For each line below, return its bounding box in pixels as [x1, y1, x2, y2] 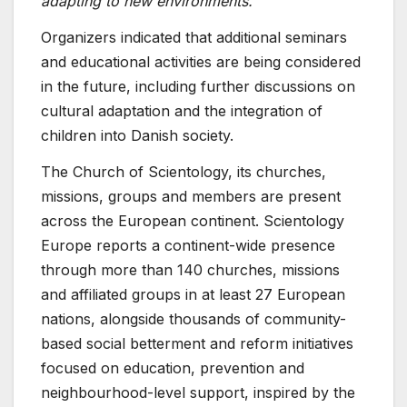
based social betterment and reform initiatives [41, 333, 353, 352]
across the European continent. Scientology [41, 211, 344, 230]
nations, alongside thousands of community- [41, 309, 346, 328]
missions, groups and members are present [41, 186, 341, 205]
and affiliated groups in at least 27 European [41, 284, 345, 303]
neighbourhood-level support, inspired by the [41, 382, 355, 402]
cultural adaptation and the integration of [41, 101, 323, 120]
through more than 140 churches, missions [41, 260, 340, 279]
